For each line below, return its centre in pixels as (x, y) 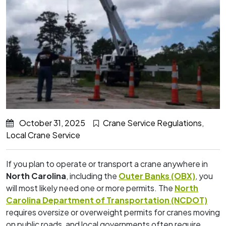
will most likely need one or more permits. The (90, 188)
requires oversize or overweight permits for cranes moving (113, 212)
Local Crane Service (43, 135)
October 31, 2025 (52, 123)
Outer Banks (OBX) (157, 176)
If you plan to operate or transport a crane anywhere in (107, 163)
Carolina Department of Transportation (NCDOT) (107, 200)
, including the (92, 176)
